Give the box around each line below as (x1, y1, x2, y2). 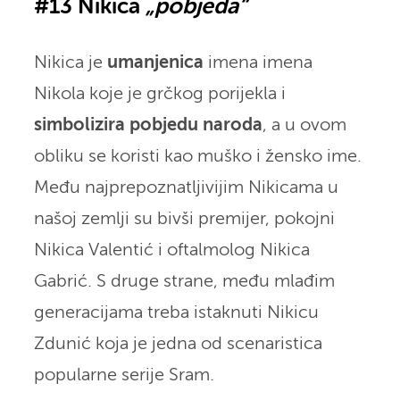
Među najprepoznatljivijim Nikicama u (33, 179, 338, 196)
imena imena (203, 54, 312, 71)
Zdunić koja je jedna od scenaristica (33, 335, 322, 353)
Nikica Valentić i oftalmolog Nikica (33, 241, 310, 259)
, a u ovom (262, 116, 346, 134)
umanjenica (106, 54, 204, 71)
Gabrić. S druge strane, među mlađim (33, 272, 335, 290)
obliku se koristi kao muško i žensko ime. (33, 147, 362, 165)
